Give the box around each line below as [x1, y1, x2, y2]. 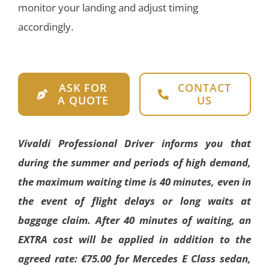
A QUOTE [58, 93, 109, 108]
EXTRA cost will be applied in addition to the [17, 232, 252, 247]
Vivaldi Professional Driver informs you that [17, 136, 252, 151]
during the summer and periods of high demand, [17, 156, 252, 170]
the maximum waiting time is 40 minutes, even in [17, 175, 252, 189]
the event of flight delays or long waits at [17, 194, 252, 208]
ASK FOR [59, 80, 108, 95]
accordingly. [17, 20, 73, 34]
